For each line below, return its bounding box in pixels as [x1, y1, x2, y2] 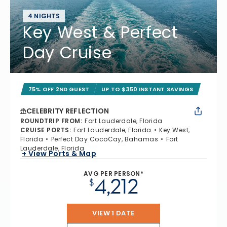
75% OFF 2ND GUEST [28, 85, 90, 93]
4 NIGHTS [28, 12, 60, 20]
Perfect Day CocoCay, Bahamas [51, 135, 159, 143]
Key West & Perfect [23, 21, 178, 44]
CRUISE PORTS [20, 126, 69, 134]
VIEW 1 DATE [92, 208, 135, 218]
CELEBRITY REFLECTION [26, 106, 109, 116]
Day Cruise [23, 41, 112, 64]
